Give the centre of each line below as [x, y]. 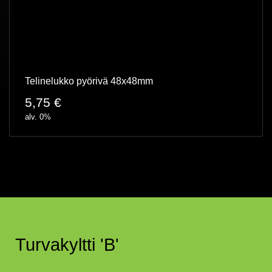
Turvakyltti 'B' [67, 244]
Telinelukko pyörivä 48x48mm [89, 81]
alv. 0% [38, 117]
